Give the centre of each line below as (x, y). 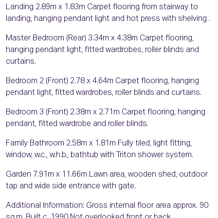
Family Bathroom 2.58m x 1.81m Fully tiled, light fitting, (99, 144)
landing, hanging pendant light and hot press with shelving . (108, 19)
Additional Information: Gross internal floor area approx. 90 (107, 206)
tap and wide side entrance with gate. (71, 187)
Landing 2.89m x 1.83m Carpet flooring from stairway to (102, 8)
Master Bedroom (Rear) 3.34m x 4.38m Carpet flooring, (100, 39)
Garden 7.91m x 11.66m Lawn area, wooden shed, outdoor (107, 175)
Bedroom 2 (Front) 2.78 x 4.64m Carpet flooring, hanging (102, 82)
